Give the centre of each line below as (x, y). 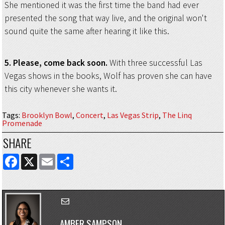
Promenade (22, 123)
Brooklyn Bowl (47, 115)
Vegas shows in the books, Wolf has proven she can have (108, 76)
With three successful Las (156, 63)
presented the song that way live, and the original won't (105, 18)
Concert (89, 115)
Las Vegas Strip (133, 115)
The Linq (177, 115)
